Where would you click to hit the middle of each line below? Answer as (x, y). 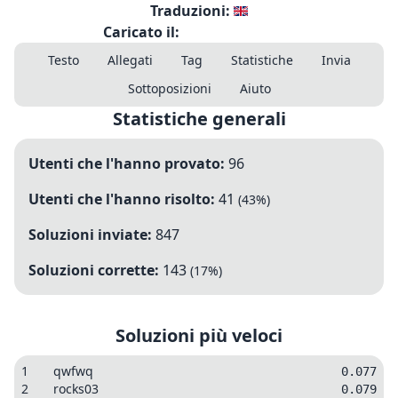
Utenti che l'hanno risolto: (122, 199)
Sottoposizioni (169, 88)
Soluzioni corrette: (94, 270)
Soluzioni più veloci (199, 335)
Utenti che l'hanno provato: (127, 163)
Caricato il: (141, 32)
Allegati (130, 60)
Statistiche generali (199, 119)
